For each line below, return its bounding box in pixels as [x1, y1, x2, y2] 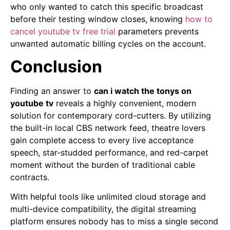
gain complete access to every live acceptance [10, 135, 194, 146]
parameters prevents [116, 26, 199, 36]
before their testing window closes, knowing [10, 13, 183, 24]
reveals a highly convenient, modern [53, 98, 196, 109]
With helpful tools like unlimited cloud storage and [10, 191, 206, 202]
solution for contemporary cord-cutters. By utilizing [10, 110, 211, 121]
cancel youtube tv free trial [10, 26, 116, 36]
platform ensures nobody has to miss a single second [10, 216, 218, 227]
